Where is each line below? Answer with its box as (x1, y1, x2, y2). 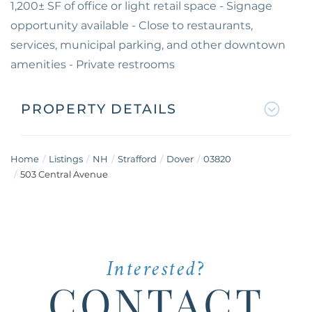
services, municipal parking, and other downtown (10, 38, 286, 52)
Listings (49, 153, 83, 164)
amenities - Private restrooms (10, 58, 175, 71)
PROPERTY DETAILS (21, 101, 178, 117)
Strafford (118, 153, 157, 164)
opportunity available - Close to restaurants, (10, 19, 253, 32)
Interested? (106, 251, 206, 288)
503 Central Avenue (20, 169, 108, 180)
